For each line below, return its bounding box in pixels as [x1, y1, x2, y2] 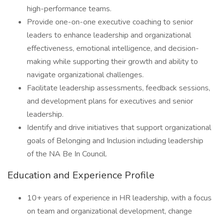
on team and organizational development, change [27, 206, 192, 217]
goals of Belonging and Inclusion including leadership [27, 135, 203, 146]
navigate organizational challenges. [27, 69, 144, 80]
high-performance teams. [27, 3, 111, 14]
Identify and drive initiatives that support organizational [27, 122, 211, 133]
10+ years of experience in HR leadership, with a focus [27, 193, 212, 203]
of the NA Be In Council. [27, 149, 107, 159]
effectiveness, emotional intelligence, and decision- [27, 43, 199, 54]
